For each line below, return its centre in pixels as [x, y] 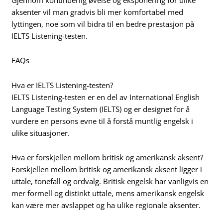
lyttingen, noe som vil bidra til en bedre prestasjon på [103, 24]
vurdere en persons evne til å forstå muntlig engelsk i [103, 121]
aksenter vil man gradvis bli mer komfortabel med [98, 12]
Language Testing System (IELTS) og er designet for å [101, 109]
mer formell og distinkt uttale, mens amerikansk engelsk [108, 193]
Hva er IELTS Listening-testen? [62, 85]
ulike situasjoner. [41, 133]
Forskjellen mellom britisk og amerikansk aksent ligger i [107, 169]
